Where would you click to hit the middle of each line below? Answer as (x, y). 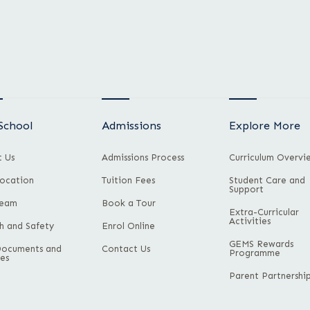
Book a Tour (129, 203)
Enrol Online (129, 226)
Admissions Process (143, 157)
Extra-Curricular (264, 212)
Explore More (264, 125)
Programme (254, 253)
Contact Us (126, 248)
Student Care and (267, 180)
